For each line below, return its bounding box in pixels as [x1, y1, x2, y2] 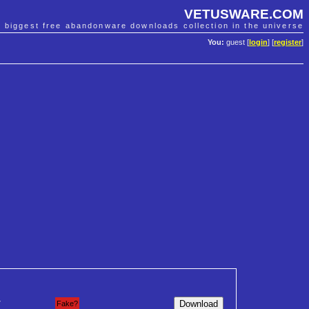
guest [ [224, 38, 249, 47]
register [274, 38, 301, 47]
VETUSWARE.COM [184, 6, 303, 21]
